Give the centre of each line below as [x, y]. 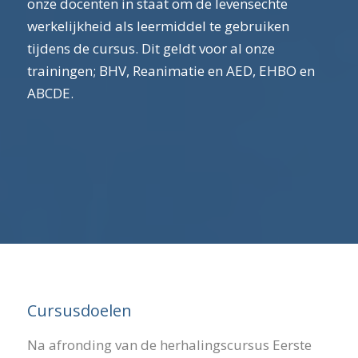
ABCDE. [50, 93]
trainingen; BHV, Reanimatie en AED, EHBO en [171, 70]
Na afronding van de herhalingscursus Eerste [169, 344]
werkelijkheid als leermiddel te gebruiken [158, 26]
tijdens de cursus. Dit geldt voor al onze [151, 48]
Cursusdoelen [79, 311]
